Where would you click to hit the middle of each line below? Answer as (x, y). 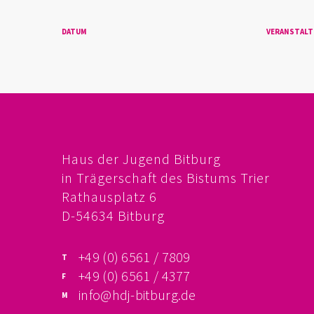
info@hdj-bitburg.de (137, 295)
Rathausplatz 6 (109, 197)
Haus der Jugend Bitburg (141, 159)
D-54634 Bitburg (113, 216)
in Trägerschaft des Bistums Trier (166, 178)
